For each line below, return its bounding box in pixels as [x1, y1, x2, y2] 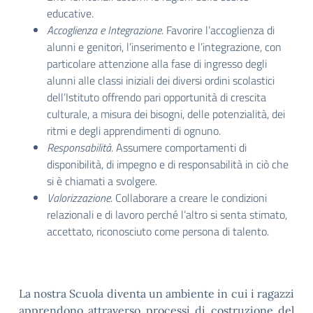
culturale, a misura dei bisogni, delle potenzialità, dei [47, 105, 285, 122]
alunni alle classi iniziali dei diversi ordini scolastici [47, 72, 275, 89]
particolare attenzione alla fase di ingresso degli [47, 55, 267, 72]
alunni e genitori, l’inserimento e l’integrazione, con [47, 38, 282, 55]
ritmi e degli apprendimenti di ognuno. [47, 122, 221, 139]
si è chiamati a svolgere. [47, 173, 157, 189]
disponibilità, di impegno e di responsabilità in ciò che [47, 156, 289, 173]
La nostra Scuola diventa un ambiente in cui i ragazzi [19, 286, 294, 300]
